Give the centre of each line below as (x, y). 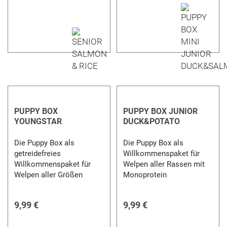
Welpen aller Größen (49, 175)
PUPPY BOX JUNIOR (160, 111)
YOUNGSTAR (38, 121)
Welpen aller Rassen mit (164, 164)
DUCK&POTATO (151, 121)
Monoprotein (145, 175)
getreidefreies (38, 153)
